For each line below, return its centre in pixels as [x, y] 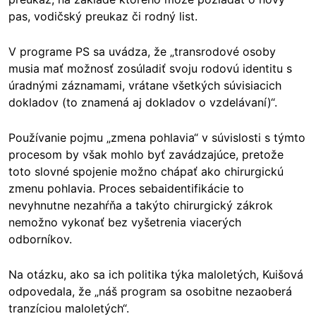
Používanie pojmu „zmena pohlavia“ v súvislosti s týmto [157, 137]
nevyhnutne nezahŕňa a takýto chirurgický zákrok [141, 205]
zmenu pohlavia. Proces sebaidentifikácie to [126, 188]
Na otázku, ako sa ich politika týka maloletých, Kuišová [156, 274]
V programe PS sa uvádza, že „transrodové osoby [142, 51]
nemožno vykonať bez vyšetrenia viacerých [125, 222]
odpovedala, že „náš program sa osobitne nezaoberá [150, 291]
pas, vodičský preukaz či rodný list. [103, 16]
